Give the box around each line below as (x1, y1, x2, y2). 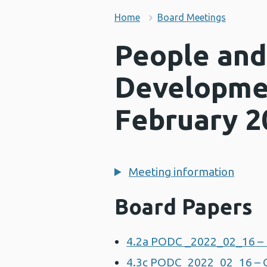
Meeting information (129, 165, 234, 178)
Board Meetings (157, 12, 226, 23)
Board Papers (114, 194, 252, 219)
